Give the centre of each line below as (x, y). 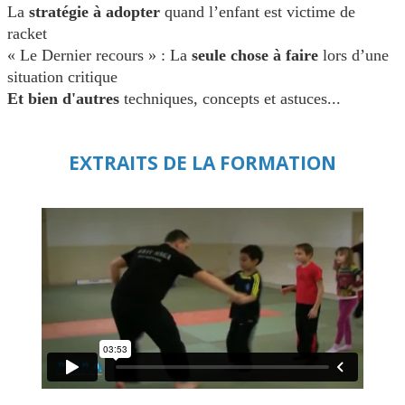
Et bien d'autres (66, 99)
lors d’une (356, 56)
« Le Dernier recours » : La (99, 56)
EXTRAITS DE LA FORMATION (202, 162)
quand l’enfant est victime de (258, 12)
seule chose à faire (257, 56)
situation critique (62, 77)
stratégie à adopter (94, 12)
